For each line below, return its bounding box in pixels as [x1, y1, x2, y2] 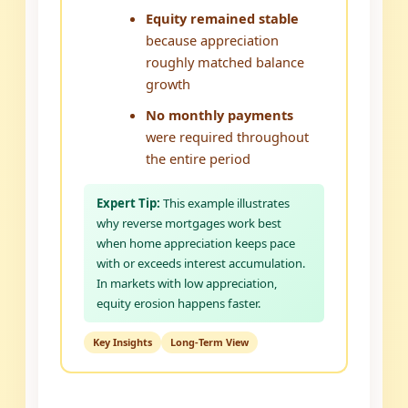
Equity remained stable [146, 9, 300, 28]
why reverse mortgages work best [97, 215, 282, 232]
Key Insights [93, 335, 153, 350]
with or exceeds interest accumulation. [97, 255, 307, 272]
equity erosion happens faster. [97, 295, 262, 312]
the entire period [146, 149, 251, 168]
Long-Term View [170, 335, 250, 350]
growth [146, 75, 191, 94]
